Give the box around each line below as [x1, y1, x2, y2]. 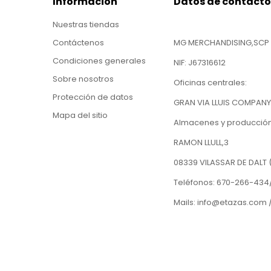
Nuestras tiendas [53, 19, 119, 30]
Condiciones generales [53, 55, 146, 67]
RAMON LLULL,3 [174, 137, 229, 148]
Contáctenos [53, 37, 104, 48]
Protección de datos [53, 91, 133, 103]
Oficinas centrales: [174, 77, 247, 88]
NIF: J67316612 [174, 57, 226, 68]
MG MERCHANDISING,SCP [174, 37, 269, 48]
